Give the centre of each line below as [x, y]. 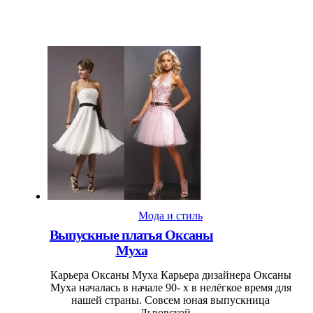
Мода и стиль [170, 216]
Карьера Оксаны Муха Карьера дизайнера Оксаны [170, 275]
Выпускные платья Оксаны [131, 235]
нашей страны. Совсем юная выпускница [170, 300]
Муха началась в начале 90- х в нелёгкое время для [170, 288]
